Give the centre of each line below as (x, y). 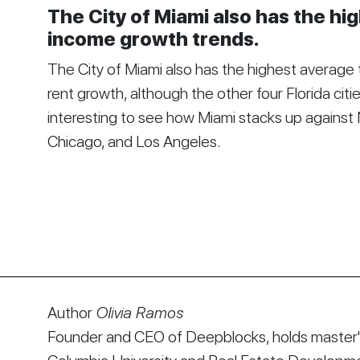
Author (71, 313)
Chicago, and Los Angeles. (134, 141)
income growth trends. (153, 39)
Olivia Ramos (139, 313)
